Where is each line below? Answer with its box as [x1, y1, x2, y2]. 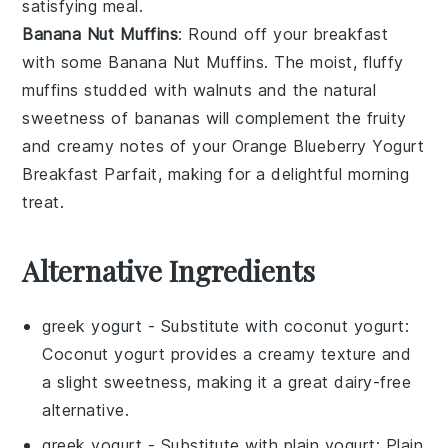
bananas [133, 108, 201, 129]
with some [22, 52, 109, 73]
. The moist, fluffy [264, 52, 404, 73]
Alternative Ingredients [22, 252, 316, 290]
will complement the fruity [200, 108, 407, 129]
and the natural [252, 80, 377, 101]
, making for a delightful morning [157, 164, 410, 185]
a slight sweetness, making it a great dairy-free [42, 372, 412, 393]
